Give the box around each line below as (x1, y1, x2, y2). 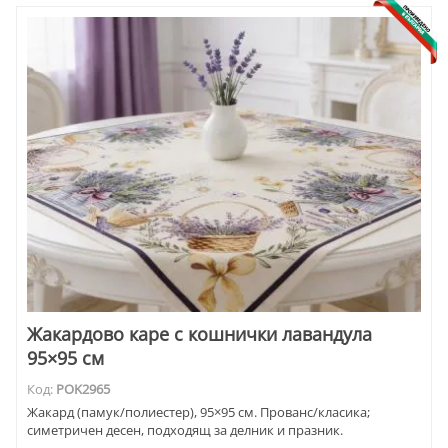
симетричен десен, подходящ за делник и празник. (27, 420, 343, 439)
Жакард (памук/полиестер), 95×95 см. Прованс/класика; (27, 402, 370, 421)
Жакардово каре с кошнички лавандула (27, 322, 372, 347)
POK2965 (56, 380, 110, 399)
